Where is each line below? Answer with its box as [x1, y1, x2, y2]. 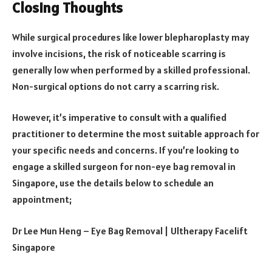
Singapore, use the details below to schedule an [12, 177, 214, 189]
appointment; [12, 193, 72, 206]
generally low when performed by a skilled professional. [12, 63, 250, 76]
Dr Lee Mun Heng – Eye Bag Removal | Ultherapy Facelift [12, 224, 248, 237]
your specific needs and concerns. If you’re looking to [12, 144, 239, 157]
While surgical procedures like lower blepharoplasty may [12, 30, 250, 43]
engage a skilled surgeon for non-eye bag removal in [12, 160, 236, 173]
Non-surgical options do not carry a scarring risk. [12, 80, 219, 92]
